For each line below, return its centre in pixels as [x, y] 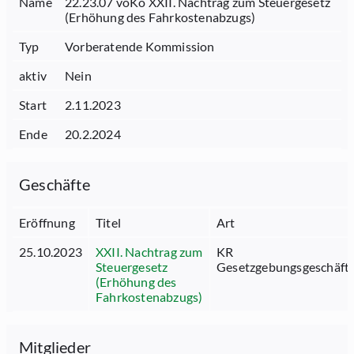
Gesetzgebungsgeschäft [283, 267]
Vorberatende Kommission [140, 46]
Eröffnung [47, 222]
